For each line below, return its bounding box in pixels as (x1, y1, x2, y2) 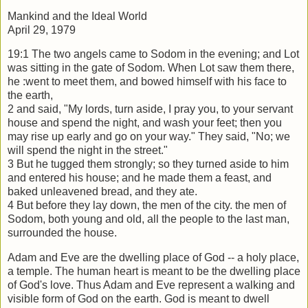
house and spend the (8, 117, 113, 129)
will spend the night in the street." (8, 144, 168, 157)
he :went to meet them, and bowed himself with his (8, 76, 254, 88)
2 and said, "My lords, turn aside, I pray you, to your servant (8, 103, 293, 115)
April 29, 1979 (8, 23, 76, 36)
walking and (236, 279, 295, 291)
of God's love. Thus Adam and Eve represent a (8, 279, 236, 291)
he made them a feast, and (143, 172, 272, 184)
